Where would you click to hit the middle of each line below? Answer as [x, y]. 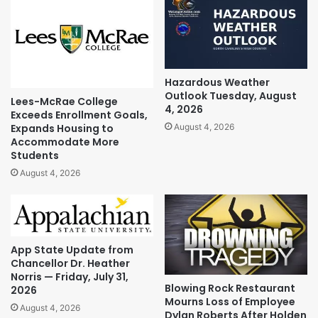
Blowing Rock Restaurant [230, 288]
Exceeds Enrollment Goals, [79, 115]
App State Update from [72, 250]
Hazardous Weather [217, 82]
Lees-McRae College [64, 101]
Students [35, 155]
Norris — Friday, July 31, [70, 277]
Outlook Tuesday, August [231, 95]
